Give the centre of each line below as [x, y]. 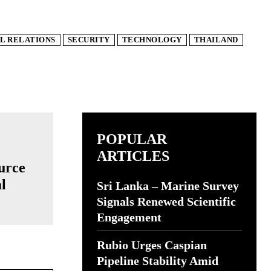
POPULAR [132, 139]
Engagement [129, 217]
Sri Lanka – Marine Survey [168, 186]
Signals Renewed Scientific [166, 201]
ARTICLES [133, 156]
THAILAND [216, 40]
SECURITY [89, 40]
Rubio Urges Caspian [152, 245]
